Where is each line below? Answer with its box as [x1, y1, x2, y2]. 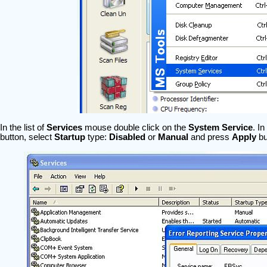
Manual [157, 132, 188, 142]
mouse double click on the [82, 123, 188, 132]
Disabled [108, 132, 145, 142]
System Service [188, 123, 253, 132]
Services [46, 123, 82, 132]
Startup [54, 132, 85, 142]
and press [188, 132, 232, 142]
